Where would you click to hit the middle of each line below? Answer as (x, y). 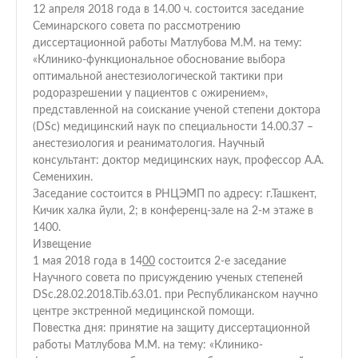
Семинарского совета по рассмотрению (137, 26)
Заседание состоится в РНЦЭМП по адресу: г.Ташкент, (175, 194)
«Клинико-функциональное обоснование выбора (159, 60)
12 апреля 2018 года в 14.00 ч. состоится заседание (168, 10)
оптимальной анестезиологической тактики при (158, 77)
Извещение (62, 245)
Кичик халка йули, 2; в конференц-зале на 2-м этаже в (173, 211)
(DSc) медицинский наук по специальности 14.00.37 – (173, 127)
